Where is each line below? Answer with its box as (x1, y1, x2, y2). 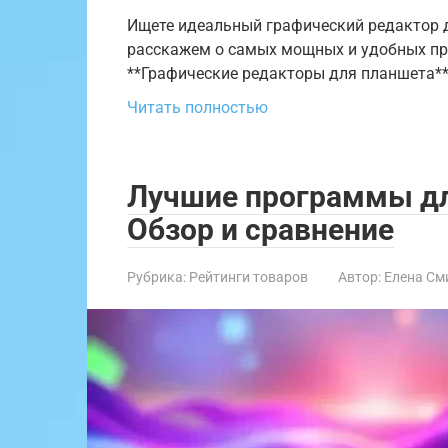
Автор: (338, 268, 381, 285)
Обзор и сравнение (127, 211, 394, 247)
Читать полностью (127, 97, 268, 117)
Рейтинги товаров (189, 268, 308, 285)
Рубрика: (127, 268, 186, 285)
